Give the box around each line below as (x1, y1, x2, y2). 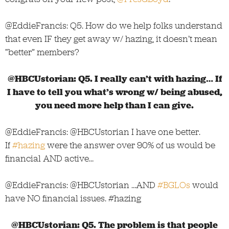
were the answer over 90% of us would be (45, 139, 215, 151)
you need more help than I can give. (35, 99, 194, 111)
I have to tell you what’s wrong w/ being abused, (7, 85, 222, 98)
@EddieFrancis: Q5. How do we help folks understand (5, 19, 222, 32)
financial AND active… (5, 152, 94, 165)
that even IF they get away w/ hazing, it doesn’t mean (5, 32, 217, 45)
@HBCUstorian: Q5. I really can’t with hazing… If (7, 72, 222, 85)
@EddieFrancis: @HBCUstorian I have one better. (5, 125, 200, 138)
